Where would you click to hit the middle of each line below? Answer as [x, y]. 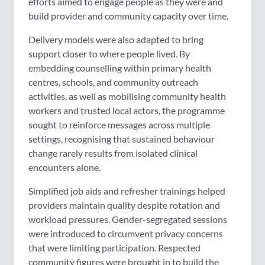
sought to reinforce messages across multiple [119, 125]
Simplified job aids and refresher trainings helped [127, 191]
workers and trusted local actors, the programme [127, 111]
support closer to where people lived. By [109, 54]
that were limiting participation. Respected [114, 248]
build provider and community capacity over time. [128, 16]
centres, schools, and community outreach [113, 82]
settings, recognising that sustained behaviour [122, 139]
